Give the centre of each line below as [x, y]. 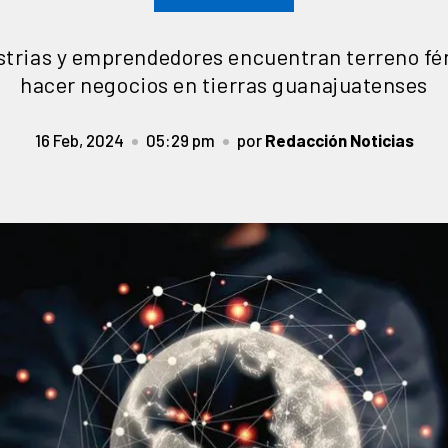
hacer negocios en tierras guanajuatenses [224, 84]
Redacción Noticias [339, 140]
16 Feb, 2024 [79, 140]
